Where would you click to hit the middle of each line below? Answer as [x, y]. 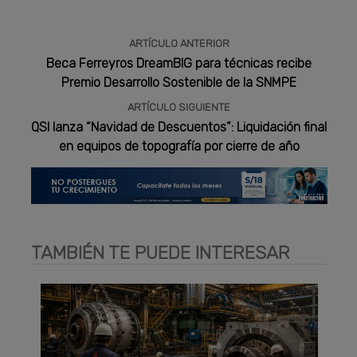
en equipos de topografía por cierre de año [179, 146]
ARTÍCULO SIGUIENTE [179, 107]
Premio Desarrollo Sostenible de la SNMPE [179, 82]
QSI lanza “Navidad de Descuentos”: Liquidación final [179, 127]
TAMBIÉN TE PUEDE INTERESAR [161, 252]
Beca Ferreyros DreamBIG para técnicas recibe [179, 63]
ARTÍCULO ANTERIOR [179, 43]
